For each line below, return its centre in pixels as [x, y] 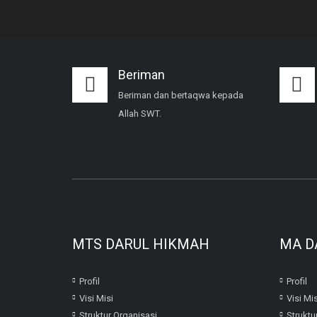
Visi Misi [96, 298]
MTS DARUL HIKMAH [141, 244]
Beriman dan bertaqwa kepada [181, 95]
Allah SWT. [140, 113]
